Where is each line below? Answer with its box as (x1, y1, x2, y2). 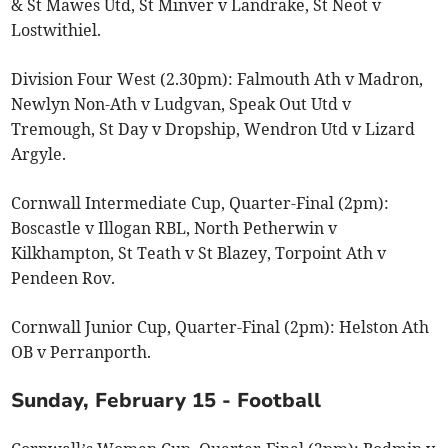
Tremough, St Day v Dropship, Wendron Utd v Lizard (11, 118, 416, 139)
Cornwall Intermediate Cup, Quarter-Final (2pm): (11, 192, 390, 213)
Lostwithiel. (11, 19, 102, 40)
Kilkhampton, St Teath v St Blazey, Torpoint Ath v (11, 242, 387, 263)
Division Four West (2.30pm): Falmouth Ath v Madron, (11, 68, 424, 89)
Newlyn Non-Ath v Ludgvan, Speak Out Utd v (11, 93, 352, 114)
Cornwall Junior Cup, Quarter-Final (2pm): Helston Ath (11, 316, 430, 337)
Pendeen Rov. (11, 267, 116, 288)
